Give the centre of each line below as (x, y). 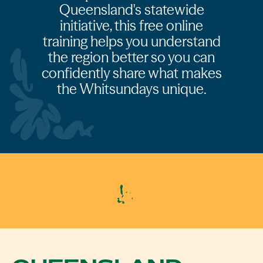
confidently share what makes (131, 73)
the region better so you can (131, 57)
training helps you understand (131, 41)
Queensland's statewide (131, 10)
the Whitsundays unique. (131, 89)
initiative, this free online (131, 26)
